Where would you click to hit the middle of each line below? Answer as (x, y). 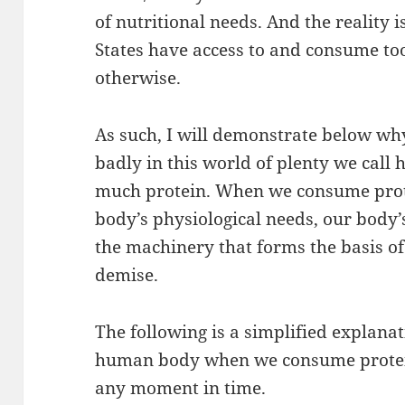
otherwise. (138, 78)
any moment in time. (181, 388)
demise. (127, 275)
